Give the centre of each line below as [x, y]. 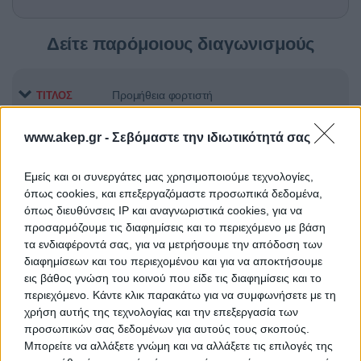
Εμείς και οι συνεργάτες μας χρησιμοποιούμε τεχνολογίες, [169, 176]
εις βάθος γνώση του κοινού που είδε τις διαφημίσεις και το [173, 278]
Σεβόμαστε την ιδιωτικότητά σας [211, 137]
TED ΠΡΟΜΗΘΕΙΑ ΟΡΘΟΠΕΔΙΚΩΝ [201, 320]
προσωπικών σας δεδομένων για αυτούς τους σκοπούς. [167, 328]
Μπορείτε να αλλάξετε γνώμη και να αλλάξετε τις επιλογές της [178, 345]
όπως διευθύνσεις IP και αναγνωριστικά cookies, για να [163, 210]
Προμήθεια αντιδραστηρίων [180, 164]
